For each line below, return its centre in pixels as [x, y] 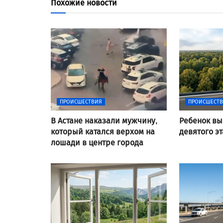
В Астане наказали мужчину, [104, 120]
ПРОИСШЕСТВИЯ [81, 102]
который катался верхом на [103, 131]
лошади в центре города [97, 142]
